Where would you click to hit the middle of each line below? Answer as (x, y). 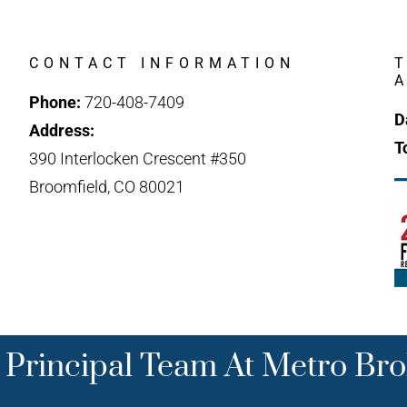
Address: (64, 130)
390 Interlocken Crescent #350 (138, 158)
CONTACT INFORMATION (163, 63)
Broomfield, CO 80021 (107, 186)
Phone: (55, 102)
